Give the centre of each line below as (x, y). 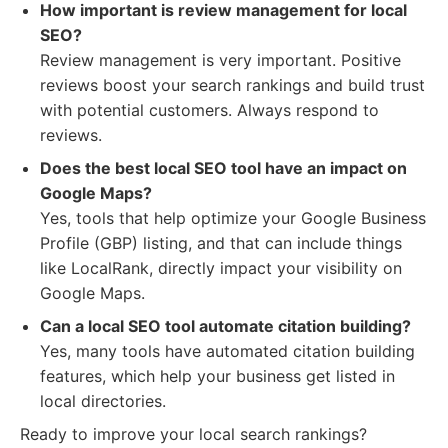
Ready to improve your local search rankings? (193, 434)
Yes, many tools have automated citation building (227, 351)
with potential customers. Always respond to (209, 110)
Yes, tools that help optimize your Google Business (233, 218)
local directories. (103, 401)
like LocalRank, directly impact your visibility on (221, 268)
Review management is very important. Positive (220, 60)
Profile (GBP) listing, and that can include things (221, 243)
